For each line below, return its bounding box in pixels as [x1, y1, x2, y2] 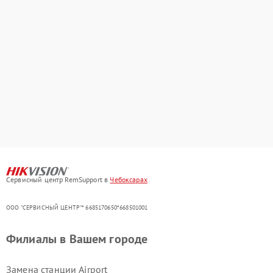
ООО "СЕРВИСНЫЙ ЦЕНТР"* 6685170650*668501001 [6, 203, 148, 211]
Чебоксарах [110, 174, 147, 184]
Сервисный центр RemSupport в [6, 174, 110, 184]
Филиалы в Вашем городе [6, 230, 148, 247]
